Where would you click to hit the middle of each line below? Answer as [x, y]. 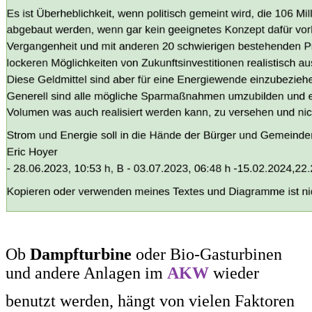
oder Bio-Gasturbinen [207, 254]
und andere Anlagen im [86, 273]
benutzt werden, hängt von [97, 301]
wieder [236, 273]
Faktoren [265, 301]
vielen [212, 301]
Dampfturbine [81, 254]
